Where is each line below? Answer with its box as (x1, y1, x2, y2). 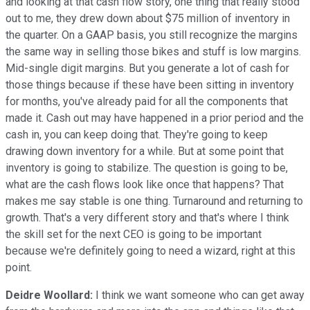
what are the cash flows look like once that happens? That (6, 177, 284, 191)
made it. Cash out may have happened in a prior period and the (6, 111, 304, 125)
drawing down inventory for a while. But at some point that (6, 144, 284, 158)
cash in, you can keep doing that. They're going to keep (6, 127, 268, 141)
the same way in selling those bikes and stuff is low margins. (6, 44, 301, 58)
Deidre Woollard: (6, 288, 93, 302)
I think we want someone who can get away (93, 288, 304, 302)
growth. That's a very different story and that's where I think (6, 210, 289, 224)
